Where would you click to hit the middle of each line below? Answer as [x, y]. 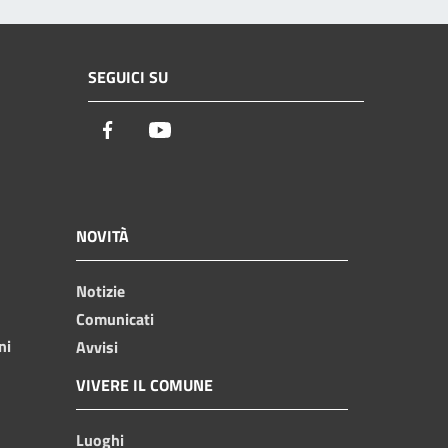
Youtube [202, 131]
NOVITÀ [102, 235]
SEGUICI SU [128, 77]
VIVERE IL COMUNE [144, 384]
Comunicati [115, 318]
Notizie [100, 290]
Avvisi [97, 346]
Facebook [155, 131]
